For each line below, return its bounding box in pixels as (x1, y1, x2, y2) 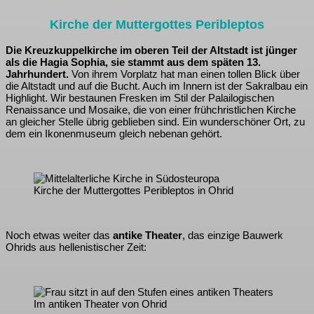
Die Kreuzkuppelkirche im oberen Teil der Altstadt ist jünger (6, 44, 297, 57)
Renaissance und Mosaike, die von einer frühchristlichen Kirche (6, 104, 296, 116)
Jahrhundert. (6, 68, 69, 81)
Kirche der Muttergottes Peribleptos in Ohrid (34, 184, 233, 197)
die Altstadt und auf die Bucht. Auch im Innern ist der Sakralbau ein (6, 80, 308, 93)
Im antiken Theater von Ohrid (34, 298, 167, 310)
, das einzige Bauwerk (182, 229, 283, 242)
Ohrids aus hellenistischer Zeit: (6, 241, 146, 254)
